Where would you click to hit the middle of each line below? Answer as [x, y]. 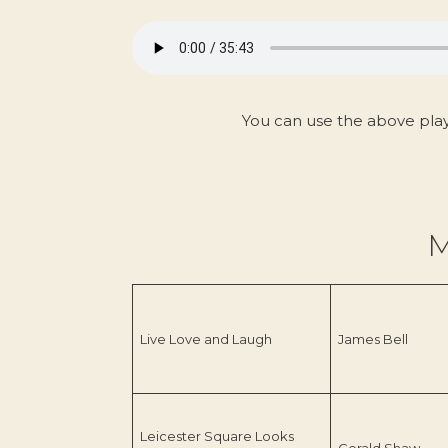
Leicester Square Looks [216, 435]
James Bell [372, 338]
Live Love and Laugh [205, 338]
